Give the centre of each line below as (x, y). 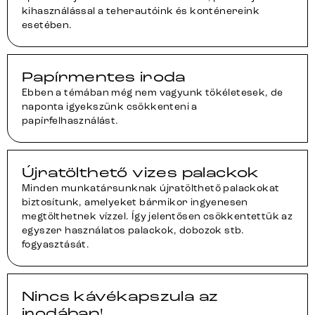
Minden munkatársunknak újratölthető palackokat (151, 188)
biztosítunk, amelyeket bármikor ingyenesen (135, 202)
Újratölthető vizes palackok (141, 173)
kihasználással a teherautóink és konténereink (141, 11)
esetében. (47, 25)
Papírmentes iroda (104, 77)
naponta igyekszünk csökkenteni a (110, 107)
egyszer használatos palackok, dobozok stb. (133, 230)
